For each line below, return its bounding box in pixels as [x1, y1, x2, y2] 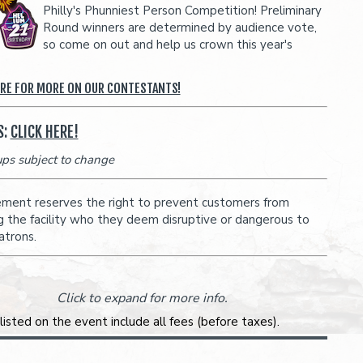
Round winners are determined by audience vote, [42, 19, 317, 36]
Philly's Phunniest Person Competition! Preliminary [42, 2, 322, 19]
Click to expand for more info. [56, 289, 228, 307]
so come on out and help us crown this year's [42, 36, 293, 53]
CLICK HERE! [10, 122, 79, 142]
